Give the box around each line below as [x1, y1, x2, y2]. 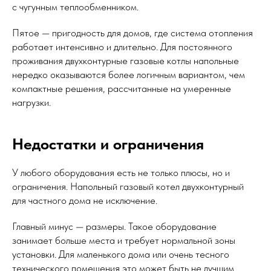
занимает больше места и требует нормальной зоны [12, 234, 235, 247]
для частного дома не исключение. [12, 194, 157, 207]
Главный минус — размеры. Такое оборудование [12, 220, 217, 233]
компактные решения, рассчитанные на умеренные [12, 82, 231, 95]
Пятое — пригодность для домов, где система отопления [12, 27, 253, 39]
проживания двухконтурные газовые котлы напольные [12, 54, 239, 67]
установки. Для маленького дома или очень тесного [12, 248, 229, 261]
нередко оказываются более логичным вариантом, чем [12, 68, 245, 81]
